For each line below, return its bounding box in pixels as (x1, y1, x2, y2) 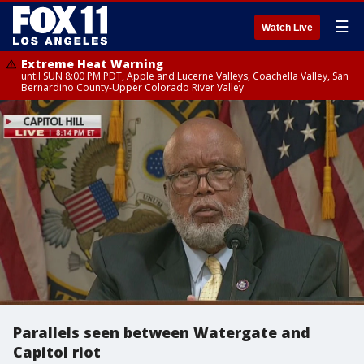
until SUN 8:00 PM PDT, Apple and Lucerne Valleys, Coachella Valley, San (21, 69, 349, 83)
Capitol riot (13, 342, 101, 362)
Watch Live (262, 22, 313, 33)
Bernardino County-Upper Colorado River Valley (21, 80, 244, 94)
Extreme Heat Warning (21, 56, 163, 71)
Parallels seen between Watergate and (13, 323, 310, 342)
